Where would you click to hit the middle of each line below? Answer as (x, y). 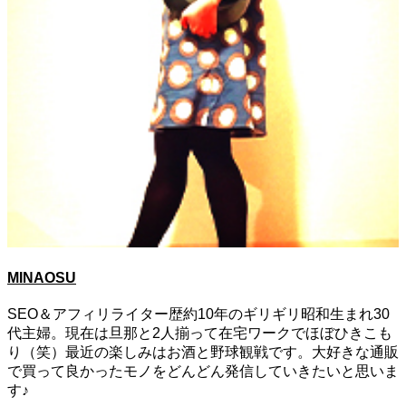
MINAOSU (42, 277)
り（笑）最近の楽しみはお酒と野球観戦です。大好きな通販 (203, 353)
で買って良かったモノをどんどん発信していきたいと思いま (203, 372)
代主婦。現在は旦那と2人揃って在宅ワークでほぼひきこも (200, 333)
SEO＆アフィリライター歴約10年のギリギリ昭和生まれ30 (198, 314)
